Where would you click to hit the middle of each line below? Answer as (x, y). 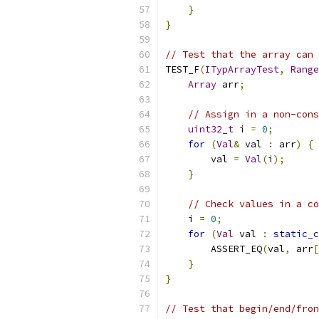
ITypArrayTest (242, 69)
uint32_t (211, 129)
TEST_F (182, 69)
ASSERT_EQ (214, 249)
